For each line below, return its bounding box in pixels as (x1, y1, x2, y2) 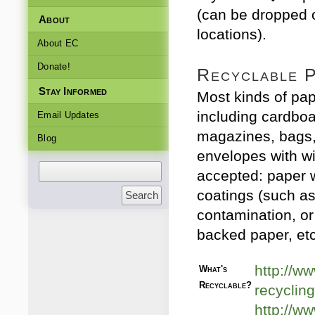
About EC (37, 37, 78, 49)
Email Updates (37, 109, 100, 120)
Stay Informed (39, 84, 108, 97)
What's (199, 264, 227, 275)
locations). (197, 25, 266, 42)
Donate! (37, 60, 70, 72)
